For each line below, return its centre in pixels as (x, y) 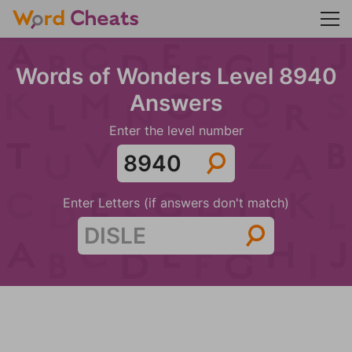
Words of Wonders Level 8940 (176, 76)
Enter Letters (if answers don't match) (176, 203)
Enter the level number (176, 130)
